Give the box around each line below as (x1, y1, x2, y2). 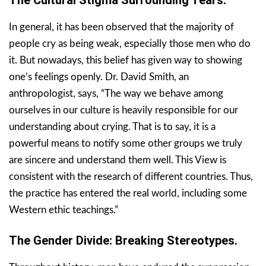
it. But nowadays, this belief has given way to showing (9, 55, 242, 65)
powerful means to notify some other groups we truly (9, 138, 242, 148)
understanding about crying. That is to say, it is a (9, 121, 216, 132)
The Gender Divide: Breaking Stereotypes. (9, 233, 237, 248)
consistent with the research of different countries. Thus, (9, 171, 253, 182)
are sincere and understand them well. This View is (9, 154, 226, 165)
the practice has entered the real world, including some (9, 188, 247, 198)
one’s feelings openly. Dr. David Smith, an (9, 71, 189, 82)
